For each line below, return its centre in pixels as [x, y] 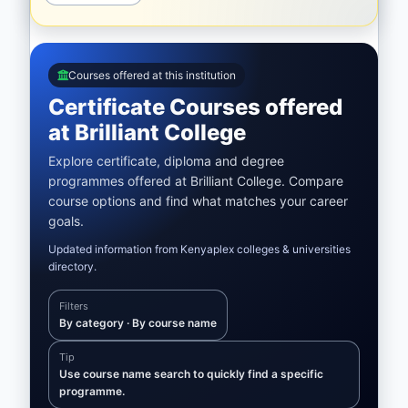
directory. [72, 266]
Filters [74, 306]
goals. [66, 221]
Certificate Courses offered [195, 107]
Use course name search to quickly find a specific [191, 374]
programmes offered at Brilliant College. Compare [196, 181]
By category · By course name [138, 323]
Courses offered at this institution [152, 75]
